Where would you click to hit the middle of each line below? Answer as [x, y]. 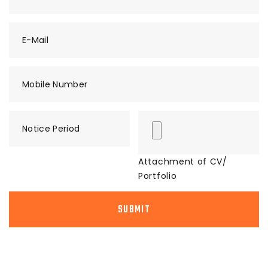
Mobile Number [55, 85]
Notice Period [51, 129]
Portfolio [158, 176]
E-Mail [36, 40]
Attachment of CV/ [183, 162]
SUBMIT [134, 210]
